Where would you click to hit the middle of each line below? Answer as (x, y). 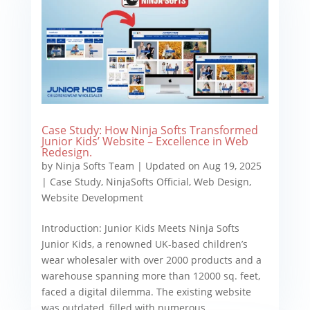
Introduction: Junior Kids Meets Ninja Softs (140, 228)
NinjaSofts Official (147, 181)
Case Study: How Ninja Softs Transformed (149, 130)
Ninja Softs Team (94, 165)
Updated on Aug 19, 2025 (203, 165)
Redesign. (66, 152)
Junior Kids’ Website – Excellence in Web (145, 141)
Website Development (92, 197)
